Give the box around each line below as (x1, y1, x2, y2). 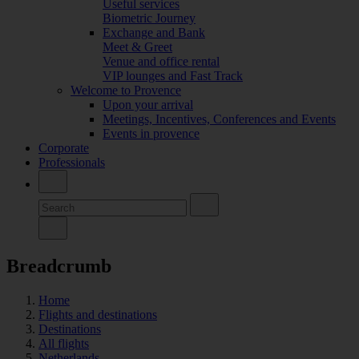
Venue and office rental (103, 54, 220, 68)
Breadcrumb (6, 255, 111, 276)
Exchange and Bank (103, 25, 205, 39)
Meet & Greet (103, 39, 172, 54)
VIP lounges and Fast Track (103, 68, 243, 83)
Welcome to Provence (71, 83, 181, 97)
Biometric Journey (103, 10, 196, 25)
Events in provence (103, 126, 200, 140)
